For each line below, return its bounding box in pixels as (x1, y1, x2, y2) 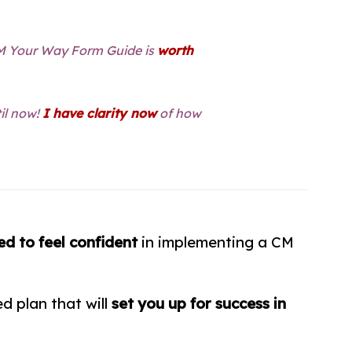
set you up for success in (112, 293, 287, 313)
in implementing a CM (137, 232, 295, 251)
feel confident (38, 232, 138, 251)
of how (156, 104, 201, 121)
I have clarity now (42, 104, 156, 121)
